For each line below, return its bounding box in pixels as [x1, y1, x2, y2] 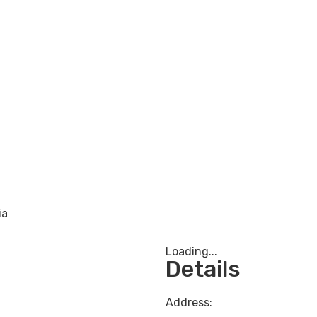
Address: [166, 296, 212, 310]
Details [166, 255, 241, 283]
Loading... [166, 245, 217, 259]
